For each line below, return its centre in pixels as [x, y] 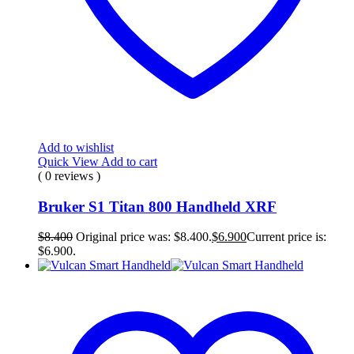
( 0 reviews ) [69, 175]
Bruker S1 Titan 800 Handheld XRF [157, 206]
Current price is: [286, 237]
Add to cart [129, 161]
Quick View [70, 161]
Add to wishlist [76, 147]
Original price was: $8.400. [144, 237]
